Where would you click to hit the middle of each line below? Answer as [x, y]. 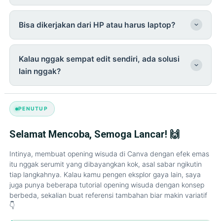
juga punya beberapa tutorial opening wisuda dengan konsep [107, 185]
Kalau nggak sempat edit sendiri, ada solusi [99, 59]
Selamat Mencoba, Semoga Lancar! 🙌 [94, 134]
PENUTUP [33, 109]
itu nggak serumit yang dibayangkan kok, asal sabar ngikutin [106, 164]
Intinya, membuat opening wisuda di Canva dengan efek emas [109, 154]
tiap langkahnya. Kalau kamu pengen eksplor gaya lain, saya [105, 175]
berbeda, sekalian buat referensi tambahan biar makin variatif [108, 195]
